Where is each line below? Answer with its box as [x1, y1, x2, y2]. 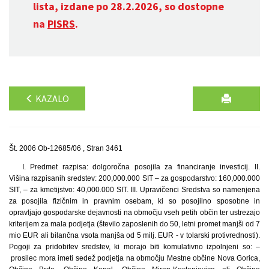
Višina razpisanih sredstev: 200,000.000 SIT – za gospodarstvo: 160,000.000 [9, 174, 260, 183]
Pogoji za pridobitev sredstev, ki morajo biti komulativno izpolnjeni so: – [9, 243, 260, 251]
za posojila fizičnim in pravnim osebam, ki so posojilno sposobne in [9, 197, 260, 205]
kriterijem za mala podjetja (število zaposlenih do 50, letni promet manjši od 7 [9, 220, 260, 228]
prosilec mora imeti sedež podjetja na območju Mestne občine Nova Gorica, [9, 254, 260, 262]
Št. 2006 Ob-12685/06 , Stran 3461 [9, 144, 122, 153]
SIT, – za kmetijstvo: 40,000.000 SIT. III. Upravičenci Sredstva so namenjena [9, 186, 260, 194]
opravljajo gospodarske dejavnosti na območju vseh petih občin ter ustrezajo [9, 208, 260, 217]
